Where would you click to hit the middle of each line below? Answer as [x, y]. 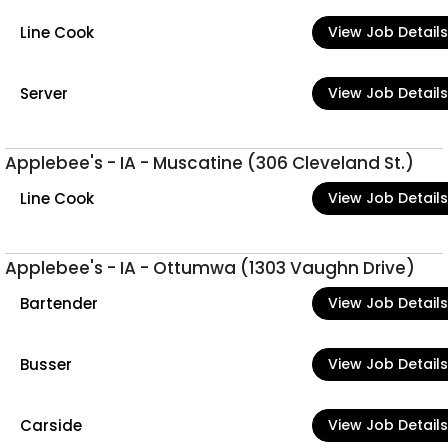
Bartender [59, 303]
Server [44, 93]
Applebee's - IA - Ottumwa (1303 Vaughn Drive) [210, 268]
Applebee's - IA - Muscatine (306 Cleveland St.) [209, 163]
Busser [46, 364]
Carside [51, 425]
